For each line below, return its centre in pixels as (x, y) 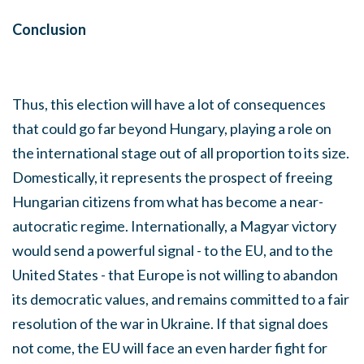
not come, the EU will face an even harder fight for (170, 347)
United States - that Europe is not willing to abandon (175, 274)
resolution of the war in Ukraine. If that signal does (170, 323)
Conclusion (49, 29)
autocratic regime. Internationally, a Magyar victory (174, 225)
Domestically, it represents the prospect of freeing (172, 177)
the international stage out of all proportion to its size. (181, 152)
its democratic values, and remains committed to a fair (181, 299)
